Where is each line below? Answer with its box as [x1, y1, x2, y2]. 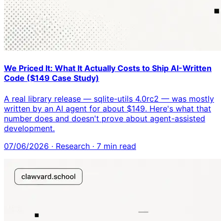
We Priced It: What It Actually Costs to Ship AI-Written [4, 63, 212, 74]
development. [4, 123, 55, 133]
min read [104, 141, 136, 151]
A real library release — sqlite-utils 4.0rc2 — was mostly [4, 93, 214, 104]
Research [56, 141, 90, 151]
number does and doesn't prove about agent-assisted [4, 113, 205, 123]
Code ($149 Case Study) [4, 73, 99, 83]
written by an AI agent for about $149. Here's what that [4, 103, 211, 113]
